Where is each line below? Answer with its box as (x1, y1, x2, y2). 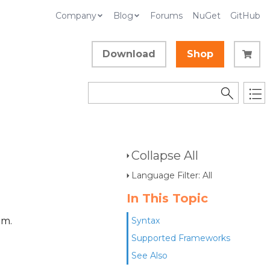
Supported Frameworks (131, 233, 230, 243)
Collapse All (131, 148, 198, 163)
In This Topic (127, 191, 208, 206)
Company (55, 10, 96, 21)
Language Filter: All (131, 170, 212, 181)
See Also (131, 250, 168, 261)
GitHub (230, 10, 260, 21)
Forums (150, 10, 183, 21)
